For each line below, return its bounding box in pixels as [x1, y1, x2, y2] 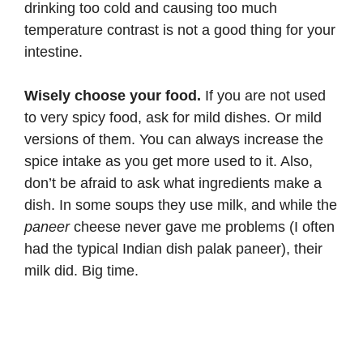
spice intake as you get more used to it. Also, [24, 152, 313, 169]
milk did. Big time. [24, 262, 139, 279]
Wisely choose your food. [24, 87, 201, 104]
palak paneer [197, 240, 281, 257]
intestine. [24, 43, 83, 60]
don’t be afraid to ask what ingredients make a [24, 174, 322, 191]
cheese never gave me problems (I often [70, 218, 335, 235]
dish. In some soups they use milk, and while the [24, 196, 337, 213]
